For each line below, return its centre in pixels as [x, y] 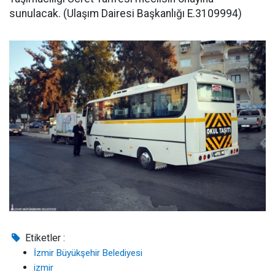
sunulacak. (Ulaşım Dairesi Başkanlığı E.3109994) [126, 14]
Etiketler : [44, 238]
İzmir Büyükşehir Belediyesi [88, 253]
